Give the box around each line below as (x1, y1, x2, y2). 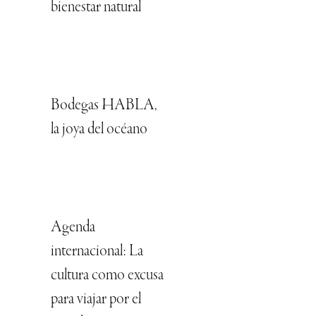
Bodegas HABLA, (51, 97, 157, 114)
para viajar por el (51, 291, 141, 308)
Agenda (51, 219, 95, 236)
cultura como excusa (51, 267, 164, 284)
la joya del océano (51, 121, 147, 138)
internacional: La (51, 243, 143, 260)
